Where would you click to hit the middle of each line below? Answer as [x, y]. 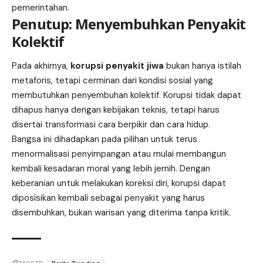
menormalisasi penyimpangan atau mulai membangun [119, 154]
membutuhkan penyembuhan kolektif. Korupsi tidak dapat [127, 95]
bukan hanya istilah [203, 66]
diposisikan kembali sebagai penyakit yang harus [108, 198]
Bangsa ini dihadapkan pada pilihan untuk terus [104, 139]
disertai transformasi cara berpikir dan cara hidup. [111, 125]
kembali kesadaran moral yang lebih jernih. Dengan [111, 169]
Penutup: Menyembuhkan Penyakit [129, 23]
